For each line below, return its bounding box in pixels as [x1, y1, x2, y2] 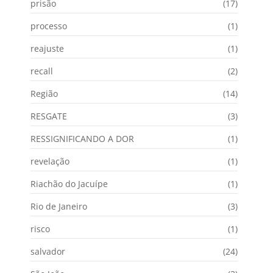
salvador [30, 245, 65, 257]
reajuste [30, 42, 64, 54]
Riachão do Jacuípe [30, 177, 108, 190]
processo [30, 19, 67, 32]
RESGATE [30, 110, 67, 122]
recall [30, 65, 53, 77]
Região [30, 87, 58, 99]
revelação [30, 155, 69, 167]
